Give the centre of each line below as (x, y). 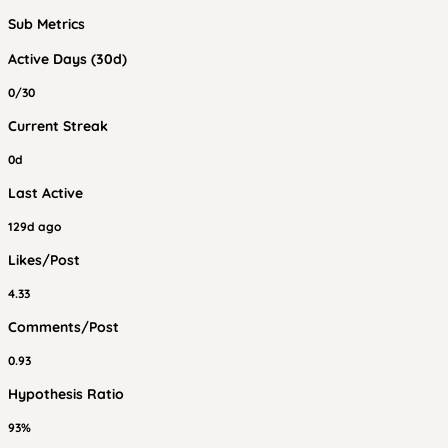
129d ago (34, 226)
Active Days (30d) (67, 59)
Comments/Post (63, 327)
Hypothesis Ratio (66, 394)
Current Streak (58, 126)
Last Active (45, 193)
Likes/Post (44, 260)
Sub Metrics (46, 24)
